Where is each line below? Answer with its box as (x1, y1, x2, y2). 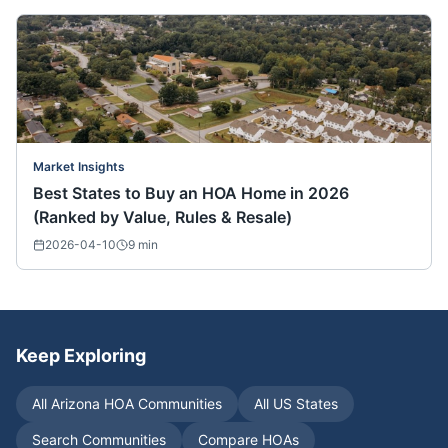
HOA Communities (100, 395, 222, 413)
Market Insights (33, 159, 125, 175)
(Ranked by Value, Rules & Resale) (33, 207, 292, 228)
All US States (254, 395, 338, 413)
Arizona (51, 395, 100, 413)
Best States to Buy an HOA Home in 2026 (33, 183, 349, 204)
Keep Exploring (16, 345, 146, 367)
